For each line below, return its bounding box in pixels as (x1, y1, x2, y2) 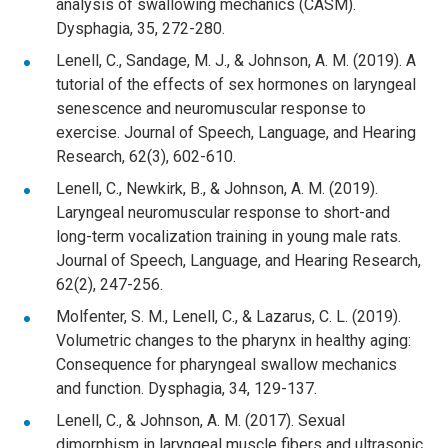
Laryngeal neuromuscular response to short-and (56, 202, 390, 222)
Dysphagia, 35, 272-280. (56, 18, 225, 38)
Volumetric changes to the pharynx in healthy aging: (56, 330, 411, 350)
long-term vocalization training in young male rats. (56, 226, 401, 246)
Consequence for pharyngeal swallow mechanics (56, 354, 397, 374)
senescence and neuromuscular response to (56, 98, 366, 118)
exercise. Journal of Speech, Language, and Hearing (56, 122, 416, 142)
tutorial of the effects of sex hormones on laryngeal (56, 74, 416, 94)
